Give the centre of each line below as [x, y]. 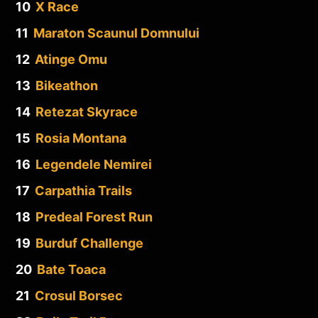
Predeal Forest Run [94, 216]
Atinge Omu [71, 59]
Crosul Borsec [79, 295]
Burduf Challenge [89, 243]
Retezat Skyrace [87, 111]
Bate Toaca [71, 269]
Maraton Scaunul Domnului [116, 33]
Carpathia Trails [83, 190]
